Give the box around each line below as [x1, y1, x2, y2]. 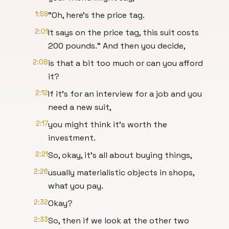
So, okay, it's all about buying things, [48, 150, 192, 161]
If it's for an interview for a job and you [48, 88, 202, 99]
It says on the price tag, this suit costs [48, 27, 199, 38]
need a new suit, [48, 102, 111, 112]
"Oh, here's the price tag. [48, 10, 145, 20]
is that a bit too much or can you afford [48, 58, 203, 68]
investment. [48, 132, 96, 143]
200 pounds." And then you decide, [48, 40, 186, 51]
